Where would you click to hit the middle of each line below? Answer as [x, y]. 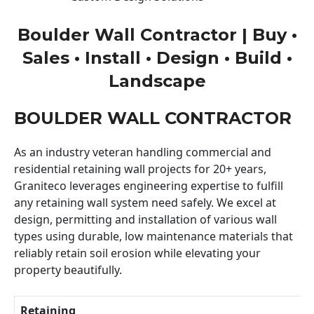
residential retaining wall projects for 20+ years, [140, 169]
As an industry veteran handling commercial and [143, 152]
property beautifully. [68, 269]
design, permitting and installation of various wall [145, 219]
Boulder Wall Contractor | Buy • [157, 34]
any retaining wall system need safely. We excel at [145, 202]
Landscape [157, 81]
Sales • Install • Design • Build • [157, 57]
